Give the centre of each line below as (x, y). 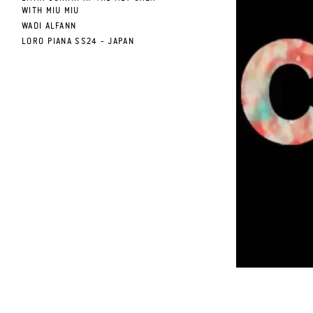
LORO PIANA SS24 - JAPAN (78, 42)
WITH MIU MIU (51, 11)
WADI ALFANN (49, 26)
